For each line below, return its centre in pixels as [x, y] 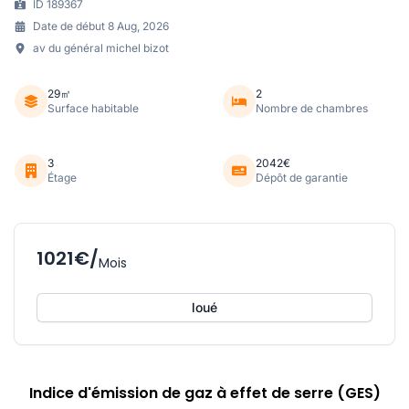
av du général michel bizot [101, 47]
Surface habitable [93, 108]
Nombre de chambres [312, 108]
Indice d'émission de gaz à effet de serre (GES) [204, 393]
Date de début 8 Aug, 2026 [101, 26]
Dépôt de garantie [302, 177]
